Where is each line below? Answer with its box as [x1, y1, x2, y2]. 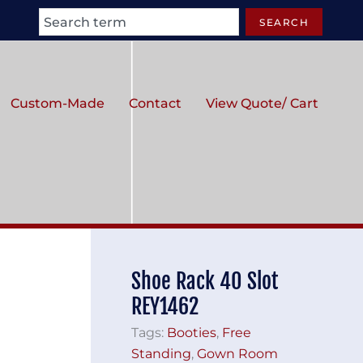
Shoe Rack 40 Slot [131, 268, 278, 294]
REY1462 [131, 293, 199, 319]
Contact [129, 95, 181, 111]
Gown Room [197, 345, 278, 361]
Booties [167, 324, 216, 340]
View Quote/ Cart [206, 95, 318, 111]
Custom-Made [11, 95, 105, 111]
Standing [131, 345, 191, 361]
